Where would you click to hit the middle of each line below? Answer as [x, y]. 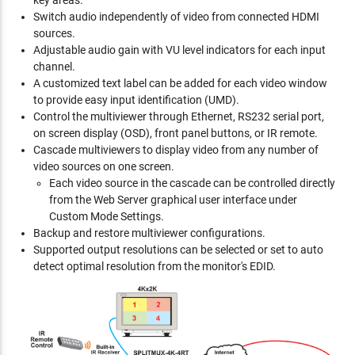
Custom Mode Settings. [107, 216]
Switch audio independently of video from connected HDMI [177, 17]
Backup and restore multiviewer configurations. [150, 233]
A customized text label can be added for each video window [181, 83]
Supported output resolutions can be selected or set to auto [179, 250]
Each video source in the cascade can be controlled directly [193, 183]
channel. [55, 67]
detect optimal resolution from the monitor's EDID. [155, 266]
